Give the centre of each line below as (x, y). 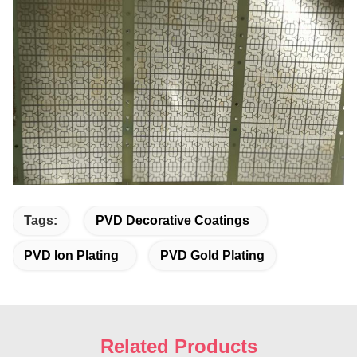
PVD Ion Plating (71, 256)
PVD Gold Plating (212, 256)
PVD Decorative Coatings (173, 221)
